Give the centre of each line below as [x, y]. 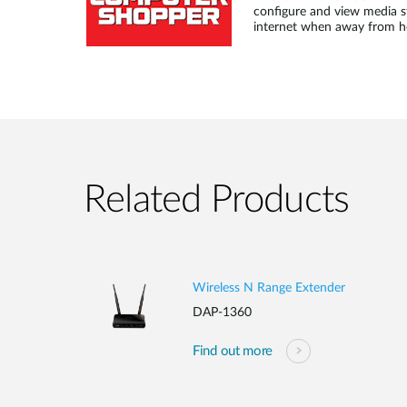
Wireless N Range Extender [269, 288]
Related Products [217, 200]
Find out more [233, 351]
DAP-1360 [222, 313]
